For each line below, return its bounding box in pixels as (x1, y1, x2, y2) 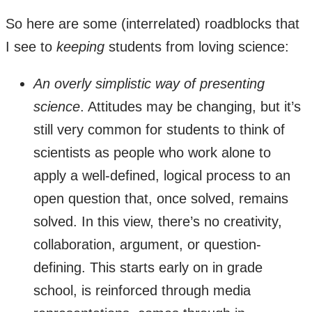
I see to (6, 38, 56, 54)
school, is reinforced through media (33, 282, 251, 298)
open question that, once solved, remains (33, 190, 288, 206)
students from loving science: (104, 38, 289, 54)
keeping (56, 38, 104, 54)
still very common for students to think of (33, 121, 285, 137)
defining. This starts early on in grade (33, 259, 263, 275)
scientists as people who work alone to (33, 144, 271, 160)
